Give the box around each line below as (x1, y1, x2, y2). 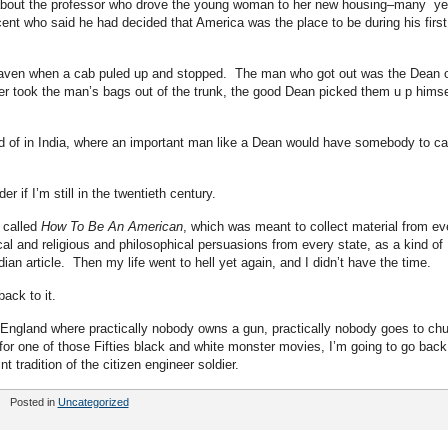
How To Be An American (40, 219, 183, 234)
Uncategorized (57, 396, 129, 408)
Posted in (9, 396, 58, 408)
